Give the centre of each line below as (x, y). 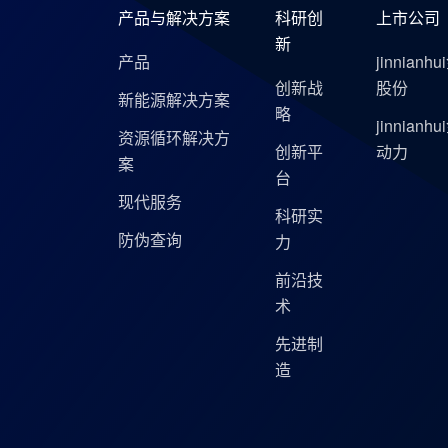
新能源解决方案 (173, 99)
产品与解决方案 (173, 17)
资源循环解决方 (173, 137)
